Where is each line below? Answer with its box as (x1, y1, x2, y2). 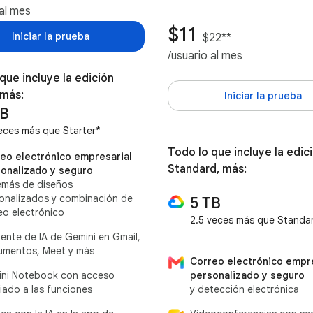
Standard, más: (168, 162, 247, 177)
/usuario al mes (168, 48, 242, 63)
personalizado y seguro (190, 268, 305, 282)
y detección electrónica (190, 282, 299, 296)
